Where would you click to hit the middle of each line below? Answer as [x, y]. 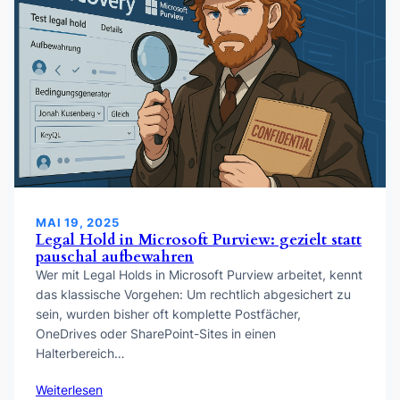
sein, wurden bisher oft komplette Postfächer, [168, 314]
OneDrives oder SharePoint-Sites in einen [156, 334]
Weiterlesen [69, 390]
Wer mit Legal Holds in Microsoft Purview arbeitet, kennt [199, 275]
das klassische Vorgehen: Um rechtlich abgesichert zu [193, 295]
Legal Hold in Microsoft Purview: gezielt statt [199, 240]
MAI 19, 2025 [78, 223]
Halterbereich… [80, 354]
